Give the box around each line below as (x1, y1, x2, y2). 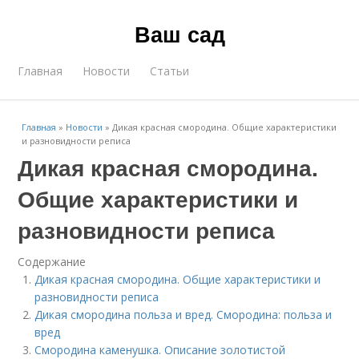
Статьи (150, 63, 190, 79)
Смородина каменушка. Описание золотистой (34, 342, 286, 357)
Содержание (18, 254, 87, 269)
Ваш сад (134, 18, 225, 49)
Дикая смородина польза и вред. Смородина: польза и (34, 307, 333, 322)
